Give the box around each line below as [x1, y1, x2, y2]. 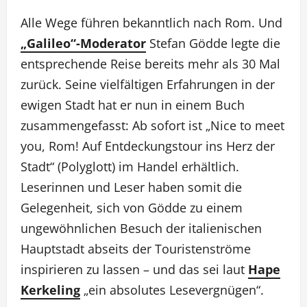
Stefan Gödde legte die [146, 35, 280, 51]
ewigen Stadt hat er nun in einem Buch [21, 97, 245, 113]
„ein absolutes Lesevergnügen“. [80, 282, 264, 298]
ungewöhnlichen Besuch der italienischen [21, 220, 262, 236]
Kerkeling [21, 282, 80, 298]
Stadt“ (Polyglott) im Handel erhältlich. [21, 158, 239, 175]
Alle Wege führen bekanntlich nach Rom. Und [21, 14, 282, 31]
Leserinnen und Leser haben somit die [21, 179, 242, 195]
